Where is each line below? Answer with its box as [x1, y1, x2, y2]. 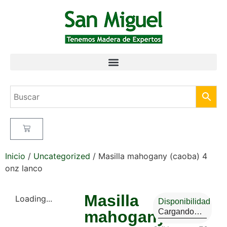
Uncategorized [33, 151, 90, 161]
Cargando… [158, 207, 202, 216]
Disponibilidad [158, 197, 210, 206]
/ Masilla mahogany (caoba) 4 [90, 151, 207, 161]
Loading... [15, 194, 52, 204]
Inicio [5, 151, 25, 161]
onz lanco [5, 163, 43, 173]
